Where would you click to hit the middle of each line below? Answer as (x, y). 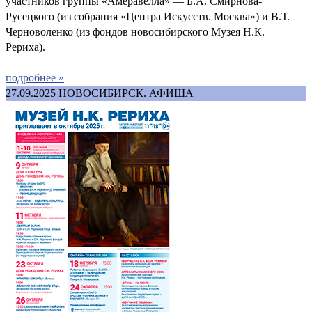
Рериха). (25, 47)
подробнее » (35, 77)
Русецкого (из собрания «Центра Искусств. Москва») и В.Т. (148, 16)
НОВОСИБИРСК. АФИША (126, 93)
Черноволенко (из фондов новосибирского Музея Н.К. (135, 31)
